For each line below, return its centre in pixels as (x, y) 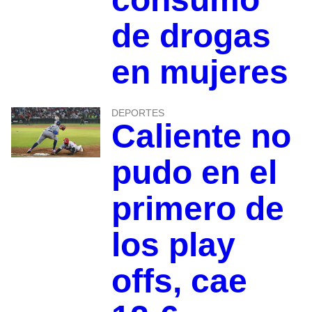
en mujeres (200, 72)
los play (173, 245)
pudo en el (194, 173)
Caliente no (201, 136)
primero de (197, 209)
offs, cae (179, 281)
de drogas (191, 36)
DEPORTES (138, 113)
